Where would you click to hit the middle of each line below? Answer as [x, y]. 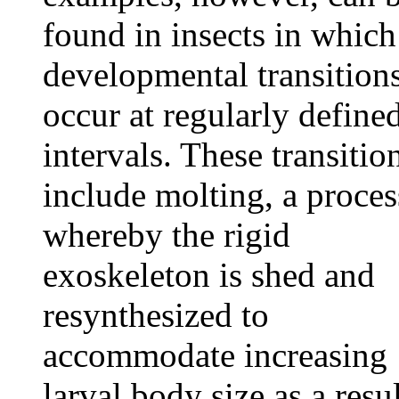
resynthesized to [156, 315]
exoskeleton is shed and [209, 275]
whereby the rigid [167, 235]
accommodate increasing [215, 355]
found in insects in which [220, 34]
